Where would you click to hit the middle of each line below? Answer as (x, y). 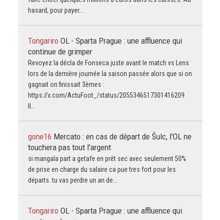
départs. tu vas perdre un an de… (72, 180)
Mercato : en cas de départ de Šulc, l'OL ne (122, 136)
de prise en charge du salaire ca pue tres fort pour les (102, 169)
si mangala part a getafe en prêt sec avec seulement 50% (107, 158)
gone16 (41, 136)
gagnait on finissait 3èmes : (66, 84)
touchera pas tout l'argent (69, 147)
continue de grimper (60, 51)
